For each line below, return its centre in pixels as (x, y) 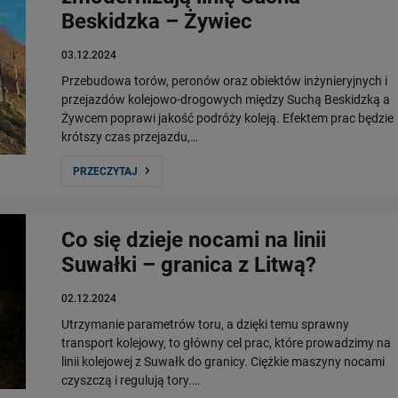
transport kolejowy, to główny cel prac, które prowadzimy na (226, 343)
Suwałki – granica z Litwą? (189, 265)
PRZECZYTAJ (105, 171)
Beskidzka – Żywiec (157, 21)
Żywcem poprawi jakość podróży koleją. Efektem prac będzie (227, 118)
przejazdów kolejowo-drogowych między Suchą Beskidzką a (226, 99)
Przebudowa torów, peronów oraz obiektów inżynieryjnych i (224, 81)
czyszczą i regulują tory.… (131, 380)
